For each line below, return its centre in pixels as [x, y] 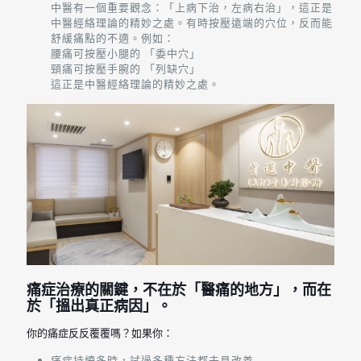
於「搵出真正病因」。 [99, 305]
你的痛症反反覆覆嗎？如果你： [100, 333]
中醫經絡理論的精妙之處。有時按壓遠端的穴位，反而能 [192, 22]
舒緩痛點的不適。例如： [113, 37]
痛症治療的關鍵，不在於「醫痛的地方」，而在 [179, 289]
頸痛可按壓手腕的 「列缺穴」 [126, 68]
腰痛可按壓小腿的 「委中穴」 [126, 53]
